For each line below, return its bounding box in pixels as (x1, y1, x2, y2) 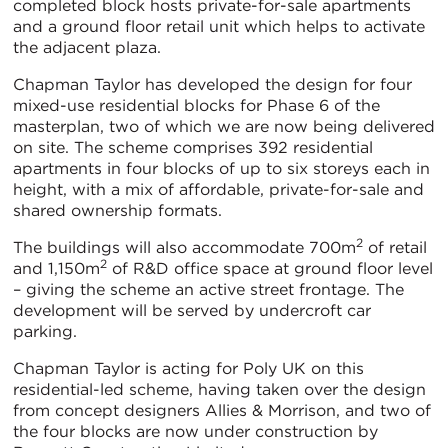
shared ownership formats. (13, 200, 222, 220)
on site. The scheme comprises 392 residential (13, 137, 373, 157)
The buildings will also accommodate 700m (13, 237, 356, 257)
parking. (13, 321, 77, 341)
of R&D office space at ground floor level (107, 258, 433, 278)
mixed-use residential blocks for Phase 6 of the (13, 95, 380, 115)
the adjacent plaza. (13, 37, 161, 57)
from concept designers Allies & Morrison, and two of (13, 400, 431, 420)
